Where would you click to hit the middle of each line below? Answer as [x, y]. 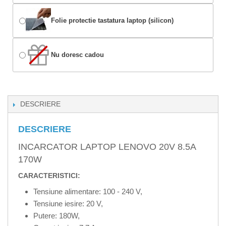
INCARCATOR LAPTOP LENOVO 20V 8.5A [107, 147]
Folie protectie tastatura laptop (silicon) [112, 21]
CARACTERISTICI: [49, 176]
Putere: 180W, [56, 216]
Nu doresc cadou [77, 55]
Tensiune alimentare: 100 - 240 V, [88, 192]
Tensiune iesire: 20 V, [68, 204]
